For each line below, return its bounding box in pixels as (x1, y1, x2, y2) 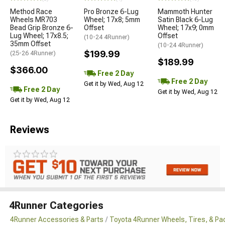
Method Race (10, 7, 52, 16)
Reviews (10, 123, 49, 136)
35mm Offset (10, 39, 51, 48)
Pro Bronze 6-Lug (84, 7, 139, 16)
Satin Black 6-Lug (158, 15, 213, 24)
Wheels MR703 (10, 15, 57, 24)
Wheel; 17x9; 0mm (158, 23, 214, 32)
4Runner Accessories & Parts (10, 215, 103, 223)
